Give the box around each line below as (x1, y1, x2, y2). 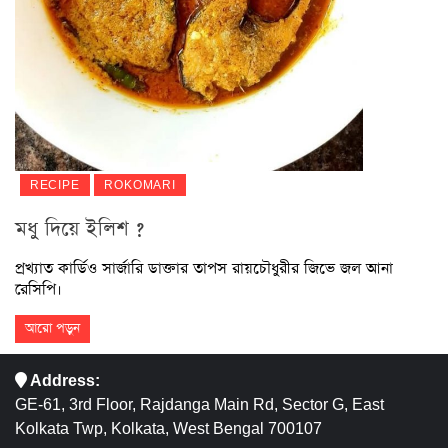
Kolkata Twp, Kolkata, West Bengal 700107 (15, 420, 322, 438)
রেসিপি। (15, 279, 62, 301)
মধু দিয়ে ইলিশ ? (15, 215, 144, 244)
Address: (27, 372, 100, 390)
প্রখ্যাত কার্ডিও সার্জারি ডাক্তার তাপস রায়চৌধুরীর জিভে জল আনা (15, 258, 393, 280)
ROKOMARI (104, 175, 176, 195)
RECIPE (29, 175, 80, 195)
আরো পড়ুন (25, 319, 80, 339)
